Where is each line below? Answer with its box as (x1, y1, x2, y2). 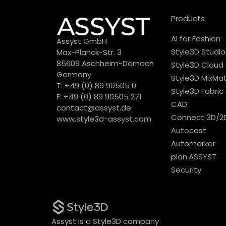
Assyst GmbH (56, 36, 107, 47)
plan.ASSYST (171, 151, 217, 162)
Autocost (171, 125, 207, 136)
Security (171, 164, 202, 175)
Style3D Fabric (171, 85, 224, 96)
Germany (56, 69, 91, 80)
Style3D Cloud (171, 59, 224, 70)
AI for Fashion (171, 33, 221, 44)
